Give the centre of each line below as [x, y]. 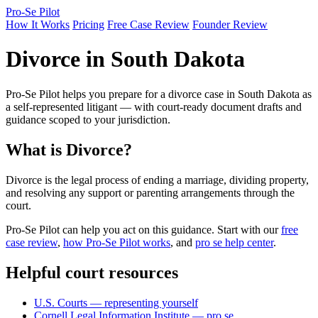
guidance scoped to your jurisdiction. [88, 119]
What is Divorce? [69, 149]
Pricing [88, 24]
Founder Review [230, 24]
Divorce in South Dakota [125, 59]
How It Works [38, 24]
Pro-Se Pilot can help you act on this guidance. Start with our [143, 229]
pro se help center [234, 242]
